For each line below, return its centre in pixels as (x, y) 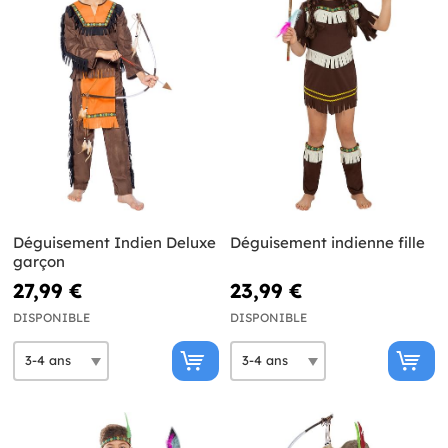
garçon (39, 261)
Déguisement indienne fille (327, 242)
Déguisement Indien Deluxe (114, 242)
